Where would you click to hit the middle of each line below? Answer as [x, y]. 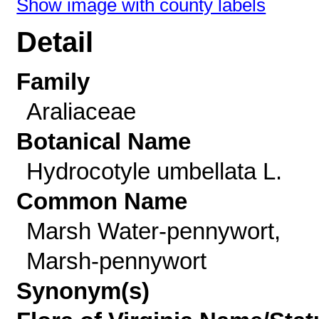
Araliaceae [81, 111]
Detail [55, 42]
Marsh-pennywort [116, 261]
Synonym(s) [83, 291]
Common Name [102, 201]
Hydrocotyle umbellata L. [154, 171]
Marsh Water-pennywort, [153, 231]
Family [53, 82]
